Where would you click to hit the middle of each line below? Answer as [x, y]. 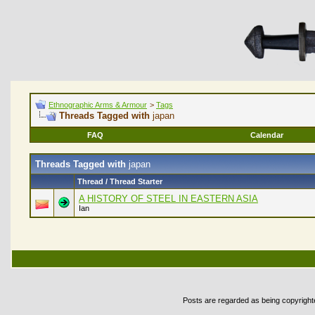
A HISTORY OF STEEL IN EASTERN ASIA [168, 199]
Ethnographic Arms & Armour [98, 105]
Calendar [267, 135]
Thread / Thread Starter [120, 181]
